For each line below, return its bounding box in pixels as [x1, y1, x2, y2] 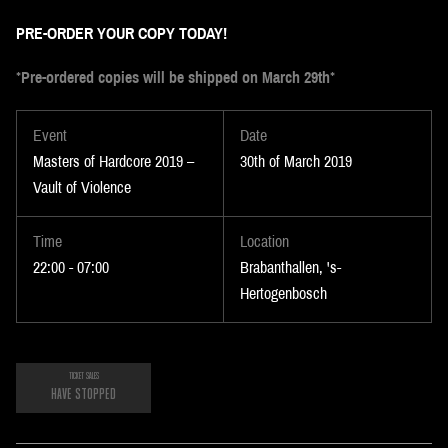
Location [240, 233, 289, 251]
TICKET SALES [68, 372, 99, 382]
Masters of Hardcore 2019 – [33, 153, 194, 171]
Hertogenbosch [240, 285, 327, 303]
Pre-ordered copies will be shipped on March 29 [21, 69, 318, 87]
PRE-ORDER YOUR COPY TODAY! [16, 25, 227, 43]
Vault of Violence [33, 179, 131, 197]
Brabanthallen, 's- [240, 259, 341, 277]
